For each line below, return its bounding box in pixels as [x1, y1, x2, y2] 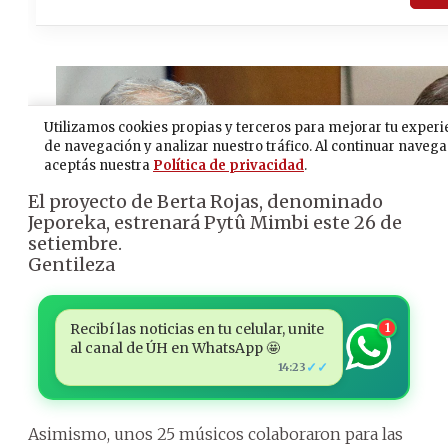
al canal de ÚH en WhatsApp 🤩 [69, 338, 280, 357]
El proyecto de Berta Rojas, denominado [28, 189, 383, 213]
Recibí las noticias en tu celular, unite [69, 319, 324, 338]
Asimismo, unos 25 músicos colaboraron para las [28, 423, 403, 444]
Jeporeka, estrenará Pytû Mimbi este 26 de [28, 210, 402, 234]
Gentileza [28, 252, 115, 276]
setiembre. [28, 231, 122, 255]
